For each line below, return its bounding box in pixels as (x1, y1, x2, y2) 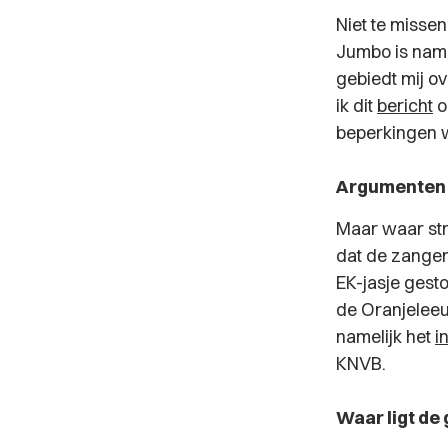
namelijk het (336, 325, 435, 348)
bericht (377, 94, 433, 117)
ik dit (336, 94, 377, 117)
